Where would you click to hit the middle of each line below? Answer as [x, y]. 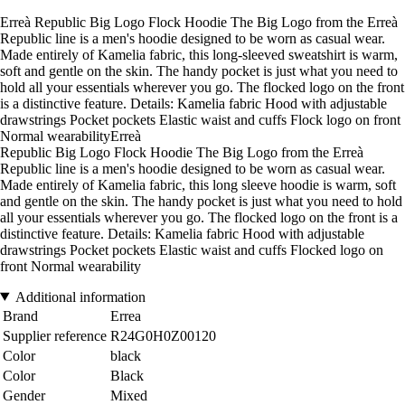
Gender [24, 395]
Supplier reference [55, 335]
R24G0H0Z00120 [163, 335]
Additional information [80, 297]
